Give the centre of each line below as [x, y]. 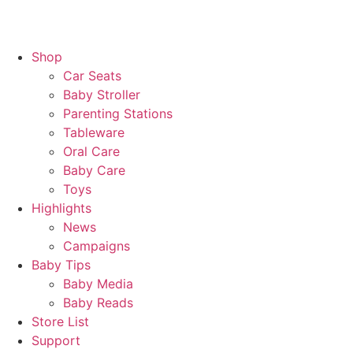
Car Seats [92, 76]
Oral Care [91, 152]
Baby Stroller [102, 95]
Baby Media [98, 284]
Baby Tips [61, 265]
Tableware [94, 133]
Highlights [61, 208]
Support [56, 341]
